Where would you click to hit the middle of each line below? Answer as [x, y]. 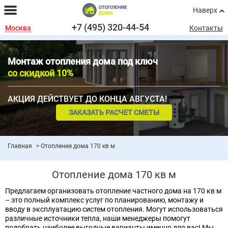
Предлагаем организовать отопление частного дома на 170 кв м [113, 191]
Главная [20, 146]
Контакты [206, 28]
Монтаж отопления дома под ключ [83, 61]
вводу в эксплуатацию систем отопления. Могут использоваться [114, 209]
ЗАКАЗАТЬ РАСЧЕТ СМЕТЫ [114, 112]
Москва [18, 28]
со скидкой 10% [40, 73]
